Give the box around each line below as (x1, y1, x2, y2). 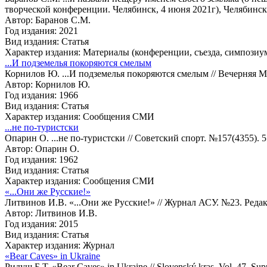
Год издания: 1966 (5, 89, 78, 100)
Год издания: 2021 (5, 25, 78, 36)
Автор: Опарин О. (5, 143, 79, 154)
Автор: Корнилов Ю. (5, 79, 90, 89)
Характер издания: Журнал (5, 240, 114, 250)
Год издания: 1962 (5, 154, 78, 164)
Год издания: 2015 (5, 218, 78, 229)
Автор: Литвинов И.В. (5, 207, 97, 218)
